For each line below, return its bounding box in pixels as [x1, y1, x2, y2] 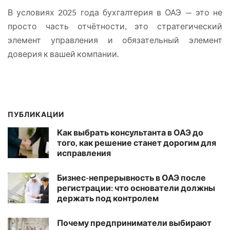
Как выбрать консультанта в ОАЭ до [57, 127, 203, 137]
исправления [57, 147, 111, 158]
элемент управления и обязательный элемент [8, 34, 222, 45]
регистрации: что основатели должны [57, 182, 215, 193]
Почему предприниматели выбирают [57, 217, 212, 227]
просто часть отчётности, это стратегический [8, 21, 222, 31]
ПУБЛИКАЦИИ [8, 109, 64, 119]
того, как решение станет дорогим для [57, 137, 216, 147]
